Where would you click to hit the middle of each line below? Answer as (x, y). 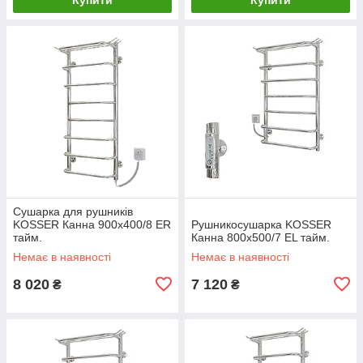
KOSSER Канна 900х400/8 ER (92, 224)
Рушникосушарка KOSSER (261, 224)
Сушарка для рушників (73, 211)
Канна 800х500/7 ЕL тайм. (261, 237)
